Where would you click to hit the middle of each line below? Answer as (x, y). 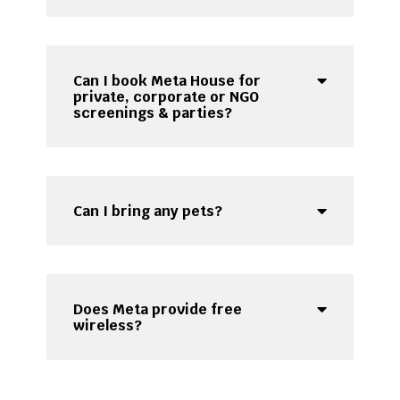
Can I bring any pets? (148, 212)
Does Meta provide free (158, 310)
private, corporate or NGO (167, 97)
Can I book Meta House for (167, 81)
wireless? (108, 326)
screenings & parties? (153, 113)
